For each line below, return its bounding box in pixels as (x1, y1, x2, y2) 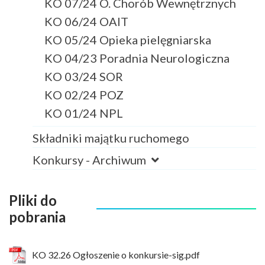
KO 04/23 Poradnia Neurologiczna (44, 50, 230, 65)
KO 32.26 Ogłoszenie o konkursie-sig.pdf (32, 249, 200, 261)
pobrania (9, 208, 66, 225)
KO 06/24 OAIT (44, 14, 128, 28)
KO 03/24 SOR (44, 69, 123, 83)
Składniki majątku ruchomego (33, 130, 189, 145)
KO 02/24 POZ (44, 87, 124, 102)
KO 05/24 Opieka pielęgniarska (44, 32, 211, 47)
